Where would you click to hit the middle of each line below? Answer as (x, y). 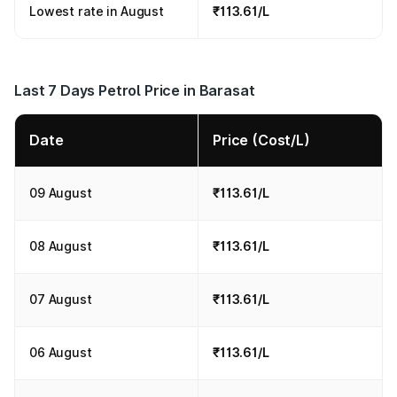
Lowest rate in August (97, 11)
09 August (61, 193)
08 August (61, 246)
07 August (61, 299)
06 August (61, 352)
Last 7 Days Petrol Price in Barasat (135, 90)
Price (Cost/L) (261, 140)
